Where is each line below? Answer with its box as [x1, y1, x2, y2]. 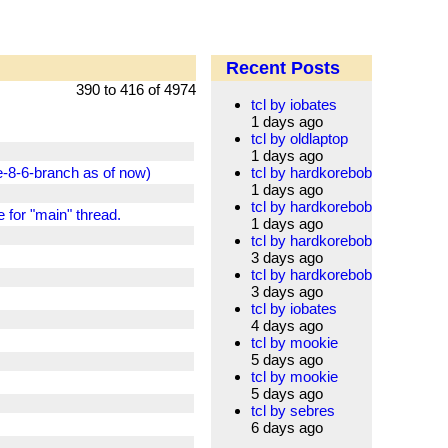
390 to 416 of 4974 [76, 81, 196, 99]
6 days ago [251, 419, 323, 437]
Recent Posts [226, 58, 340, 79]
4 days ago [251, 317, 323, 335]
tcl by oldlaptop [251, 130, 348, 148]
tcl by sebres [251, 402, 335, 420]
